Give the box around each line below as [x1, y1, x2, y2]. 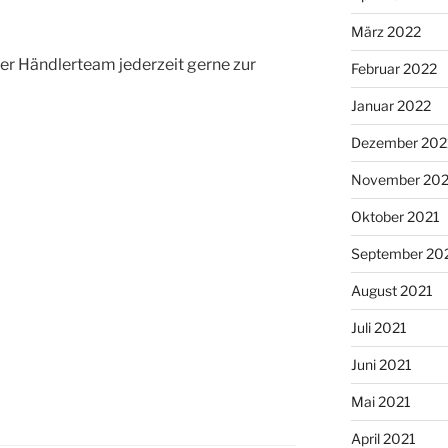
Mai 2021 [350, 393, 411, 411]
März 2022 [350, 23, 421, 41]
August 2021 [350, 282, 433, 300]
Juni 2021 [350, 356, 412, 374]
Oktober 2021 [350, 208, 440, 226]
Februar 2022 [350, 60, 437, 78]
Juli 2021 [350, 319, 407, 337]
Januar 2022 [350, 97, 431, 115]
